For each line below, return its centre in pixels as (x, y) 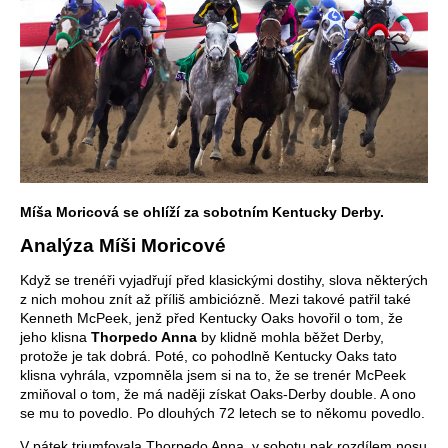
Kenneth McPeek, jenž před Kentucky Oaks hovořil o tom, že (211, 317)
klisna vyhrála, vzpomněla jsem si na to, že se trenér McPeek (213, 374)
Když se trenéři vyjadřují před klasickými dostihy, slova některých (224, 279)
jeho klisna (55, 336)
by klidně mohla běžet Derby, (290, 336)
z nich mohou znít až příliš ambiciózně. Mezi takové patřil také (215, 298)
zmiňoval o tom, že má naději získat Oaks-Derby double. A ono (218, 393)
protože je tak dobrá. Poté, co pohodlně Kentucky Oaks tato (208, 355)
